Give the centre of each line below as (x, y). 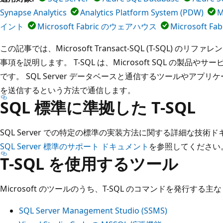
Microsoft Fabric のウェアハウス (97, 26)
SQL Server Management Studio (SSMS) (93, 210)
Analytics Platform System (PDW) (142, 12)
